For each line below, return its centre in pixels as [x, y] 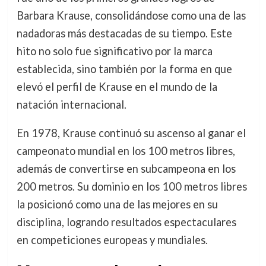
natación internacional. [71, 105]
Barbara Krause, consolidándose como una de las [131, 16]
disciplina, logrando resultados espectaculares [126, 222]
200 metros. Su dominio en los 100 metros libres [132, 187]
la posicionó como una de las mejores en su [117, 205]
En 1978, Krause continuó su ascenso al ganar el [131, 133]
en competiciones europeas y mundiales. [112, 240]
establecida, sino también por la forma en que [124, 69]
